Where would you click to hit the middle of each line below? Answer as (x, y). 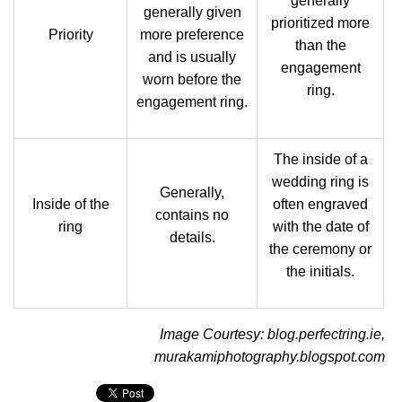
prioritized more (320, 23)
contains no (192, 215)
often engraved (320, 204)
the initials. (320, 271)
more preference (192, 35)
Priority (70, 35)
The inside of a (320, 159)
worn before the (192, 79)
